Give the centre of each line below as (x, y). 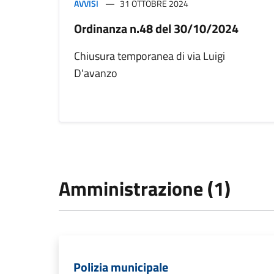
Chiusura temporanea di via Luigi (150, 56)
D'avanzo (96, 73)
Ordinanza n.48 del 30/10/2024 (156, 29)
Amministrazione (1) (145, 189)
